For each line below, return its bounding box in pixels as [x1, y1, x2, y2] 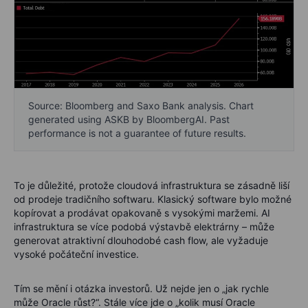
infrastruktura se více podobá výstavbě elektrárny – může [14, 221, 274, 233]
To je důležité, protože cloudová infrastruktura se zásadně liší [14, 179, 289, 192]
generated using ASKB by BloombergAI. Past [28, 113, 230, 126]
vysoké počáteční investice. [14, 248, 139, 261]
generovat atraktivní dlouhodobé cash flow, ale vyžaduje [14, 234, 268, 247]
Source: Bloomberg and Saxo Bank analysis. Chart [28, 100, 254, 112]
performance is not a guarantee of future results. [28, 127, 246, 140]
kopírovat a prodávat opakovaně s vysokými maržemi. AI [14, 207, 270, 219]
